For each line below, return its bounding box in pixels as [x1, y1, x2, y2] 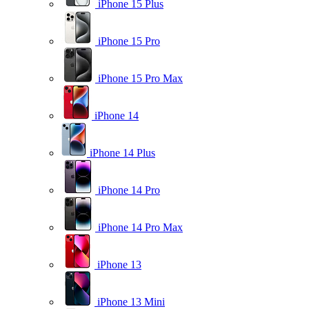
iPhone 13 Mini [97, 295, 165, 308]
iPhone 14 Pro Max [98, 221, 183, 233]
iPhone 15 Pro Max [98, 72, 183, 84]
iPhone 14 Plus [90, 146, 155, 159]
